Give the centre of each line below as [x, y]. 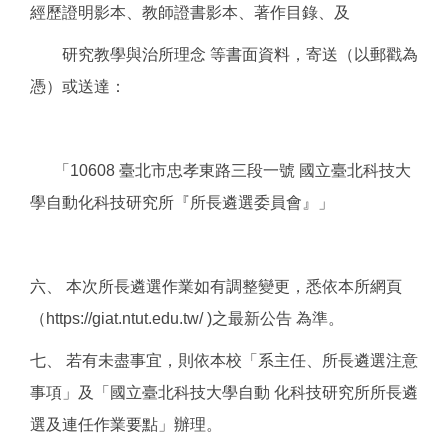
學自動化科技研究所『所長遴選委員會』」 [182, 202]
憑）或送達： [78, 86]
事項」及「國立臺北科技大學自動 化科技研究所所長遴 [224, 392]
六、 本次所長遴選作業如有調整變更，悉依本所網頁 [216, 286]
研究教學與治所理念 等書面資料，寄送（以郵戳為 [224, 54]
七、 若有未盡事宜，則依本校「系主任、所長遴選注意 [224, 360]
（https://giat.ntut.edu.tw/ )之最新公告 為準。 [187, 318]
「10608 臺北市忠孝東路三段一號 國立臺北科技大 [220, 170]
